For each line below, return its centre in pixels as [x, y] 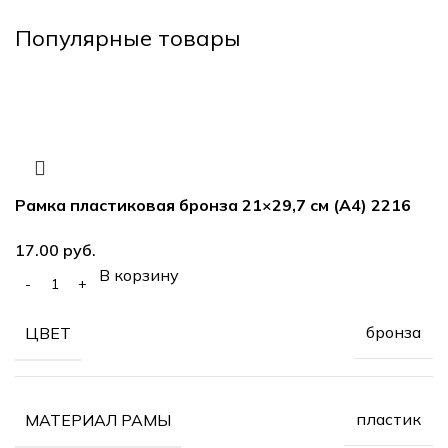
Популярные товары [128, 37]
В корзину [139, 274]
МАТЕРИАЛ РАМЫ [98, 419]
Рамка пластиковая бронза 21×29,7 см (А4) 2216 [213, 204]
